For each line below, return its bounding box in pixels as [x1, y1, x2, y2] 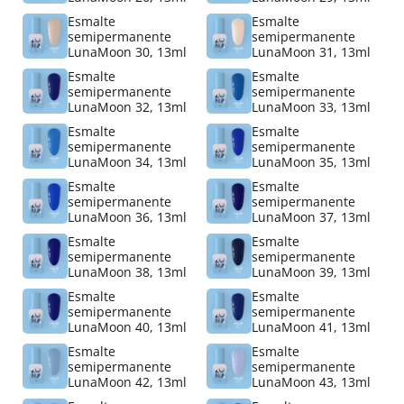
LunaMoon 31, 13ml [252, 42, 371, 60]
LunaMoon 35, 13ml [252, 152, 371, 170]
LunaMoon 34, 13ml [68, 152, 187, 170]
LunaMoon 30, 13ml [68, 42, 187, 60]
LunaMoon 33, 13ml [252, 97, 371, 115]
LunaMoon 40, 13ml [68, 317, 187, 335]
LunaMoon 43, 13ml [252, 372, 371, 390]
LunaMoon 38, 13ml [68, 262, 187, 280]
